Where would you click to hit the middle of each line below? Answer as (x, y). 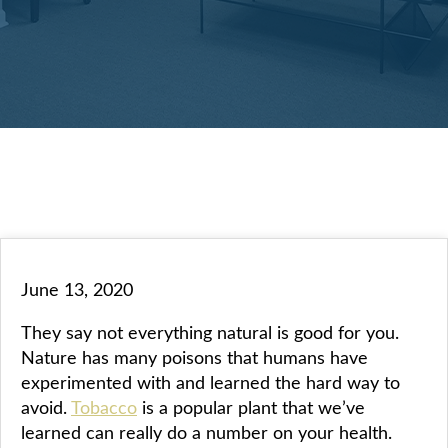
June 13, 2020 (77, 289)
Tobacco (104, 407)
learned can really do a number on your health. (206, 432)
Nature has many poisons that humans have (194, 357)
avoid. (46, 407)
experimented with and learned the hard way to (210, 382)
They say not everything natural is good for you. (210, 332)
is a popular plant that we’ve (251, 407)
